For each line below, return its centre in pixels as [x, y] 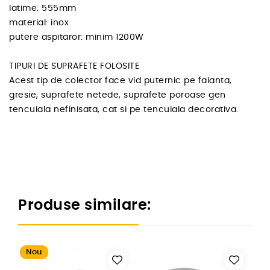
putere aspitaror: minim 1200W [77, 38]
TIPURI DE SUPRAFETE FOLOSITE [74, 67]
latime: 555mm [43, 9]
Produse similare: [85, 206]
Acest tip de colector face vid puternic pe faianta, [121, 81]
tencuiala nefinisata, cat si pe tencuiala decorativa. [124, 110]
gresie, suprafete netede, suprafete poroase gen [118, 96]
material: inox [39, 23]
